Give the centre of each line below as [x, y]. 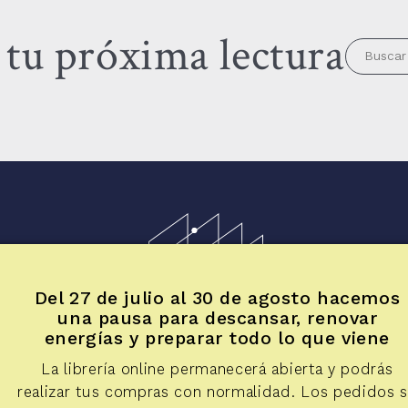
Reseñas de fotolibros [132, 370]
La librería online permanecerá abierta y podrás [217, 368]
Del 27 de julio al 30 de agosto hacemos [217, 298]
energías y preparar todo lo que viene [217, 338]
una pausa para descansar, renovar [217, 318]
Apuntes [288, 370]
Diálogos [233, 370]
